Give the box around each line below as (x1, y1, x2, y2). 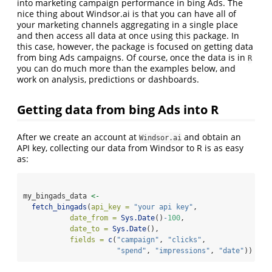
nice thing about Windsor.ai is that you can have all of (17, 8, 236, 20)
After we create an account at (17, 131, 139, 143)
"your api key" (134, 202, 193, 211)
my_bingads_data (23, 191, 91, 200)
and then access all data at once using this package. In (17, 30, 239, 42)
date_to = (70, 224, 108, 233)
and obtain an (182, 131, 241, 143)
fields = (70, 235, 104, 244)
